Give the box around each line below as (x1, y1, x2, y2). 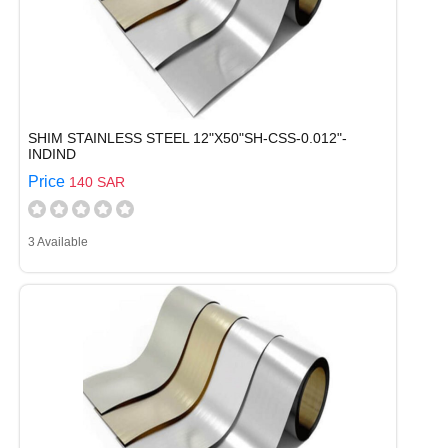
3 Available (28, 235, 88, 249)
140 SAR (69, 174, 125, 190)
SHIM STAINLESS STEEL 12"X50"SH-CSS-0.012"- (28, 130, 347, 146)
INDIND (28, 146, 76, 162)
